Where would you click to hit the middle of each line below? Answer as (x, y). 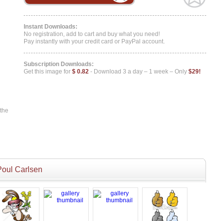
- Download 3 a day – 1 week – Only (139, 72)
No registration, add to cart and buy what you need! (92, 34)
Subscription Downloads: (59, 64)
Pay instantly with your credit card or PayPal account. (94, 41)
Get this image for (48, 72)
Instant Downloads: (51, 27)
